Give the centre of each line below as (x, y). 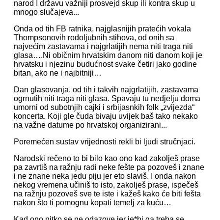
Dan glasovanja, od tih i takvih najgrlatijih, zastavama (106, 90)
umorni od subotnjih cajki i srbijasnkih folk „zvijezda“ (104, 107)
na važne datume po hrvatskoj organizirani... (90, 125)
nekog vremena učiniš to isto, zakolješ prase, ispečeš (106, 185)
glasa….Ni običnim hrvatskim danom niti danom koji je (108, 55)
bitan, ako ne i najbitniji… (58, 73)
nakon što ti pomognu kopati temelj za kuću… (93, 203)
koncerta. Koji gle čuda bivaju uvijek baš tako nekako (106, 116)
